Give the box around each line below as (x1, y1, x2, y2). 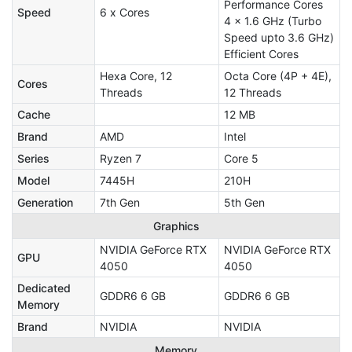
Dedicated (17, 280, 71, 295)
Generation (17, 195, 73, 209)
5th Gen (224, 195, 265, 209)
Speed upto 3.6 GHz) (224, 30, 334, 44)
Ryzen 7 (100, 151, 141, 165)
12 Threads (224, 85, 281, 99)
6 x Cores (100, 5, 149, 19)
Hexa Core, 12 (100, 68, 172, 82)
